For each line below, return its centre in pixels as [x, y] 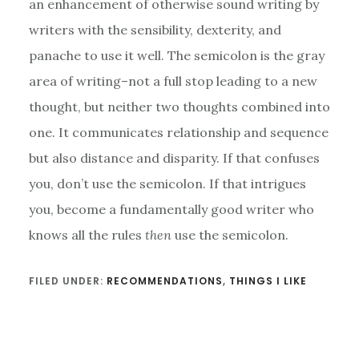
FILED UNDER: [67, 280]
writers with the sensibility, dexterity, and [155, 29]
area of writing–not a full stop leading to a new [173, 81]
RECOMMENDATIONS [164, 280]
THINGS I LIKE [268, 280]
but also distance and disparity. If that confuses [174, 157]
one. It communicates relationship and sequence [178, 132]
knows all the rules [87, 234]
